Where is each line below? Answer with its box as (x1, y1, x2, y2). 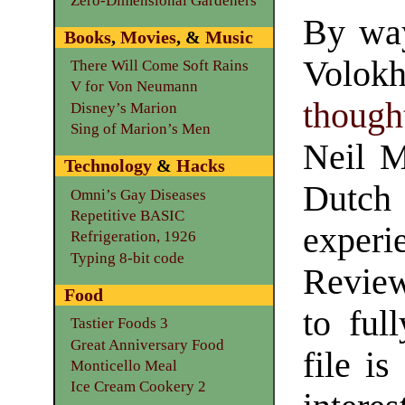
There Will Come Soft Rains (70, 56, 249, 74)
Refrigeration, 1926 (70, 228, 196, 246)
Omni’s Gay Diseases (70, 185, 206, 203)
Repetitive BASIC (70, 206, 184, 224)
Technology (63, 155, 152, 176)
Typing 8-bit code (70, 249, 184, 267)
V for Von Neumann (70, 78, 198, 96)
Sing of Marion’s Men (70, 120, 211, 138)
